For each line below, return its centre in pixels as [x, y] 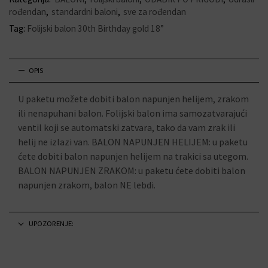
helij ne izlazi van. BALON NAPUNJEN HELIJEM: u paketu [133, 141]
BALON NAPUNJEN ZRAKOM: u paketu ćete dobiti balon [132, 170]
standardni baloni [85, 11]
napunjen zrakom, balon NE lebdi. [87, 185]
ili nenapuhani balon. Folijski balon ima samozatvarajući [133, 113]
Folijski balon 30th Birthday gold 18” [95, 28]
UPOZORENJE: [51, 224]
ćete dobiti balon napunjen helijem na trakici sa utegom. [133, 156]
